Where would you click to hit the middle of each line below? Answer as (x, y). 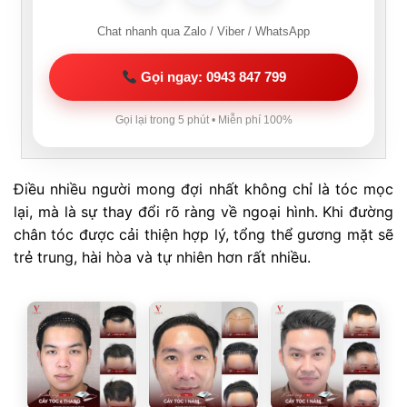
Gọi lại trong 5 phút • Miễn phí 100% (203, 120)
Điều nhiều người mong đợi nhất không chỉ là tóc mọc (203, 189)
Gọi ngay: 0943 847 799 (211, 77)
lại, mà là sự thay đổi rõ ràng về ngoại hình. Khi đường (203, 211)
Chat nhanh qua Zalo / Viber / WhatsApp (203, 32)
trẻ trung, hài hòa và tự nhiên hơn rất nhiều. (162, 257)
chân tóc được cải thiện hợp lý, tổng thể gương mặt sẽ (203, 234)
